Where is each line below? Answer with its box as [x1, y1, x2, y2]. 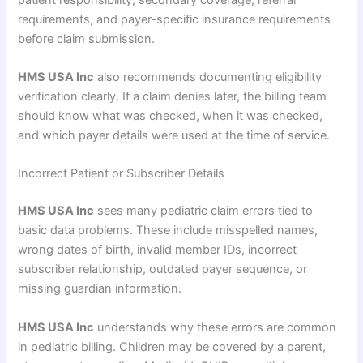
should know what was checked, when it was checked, [18, 108, 323, 123]
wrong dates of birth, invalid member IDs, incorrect [18, 242, 297, 258]
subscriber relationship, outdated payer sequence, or [18, 262, 308, 277]
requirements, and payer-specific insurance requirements [18, 11, 331, 27]
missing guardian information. [18, 281, 182, 297]
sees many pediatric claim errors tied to [94, 203, 314, 219]
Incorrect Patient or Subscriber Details [18, 166, 225, 181]
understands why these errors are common [94, 319, 337, 335]
